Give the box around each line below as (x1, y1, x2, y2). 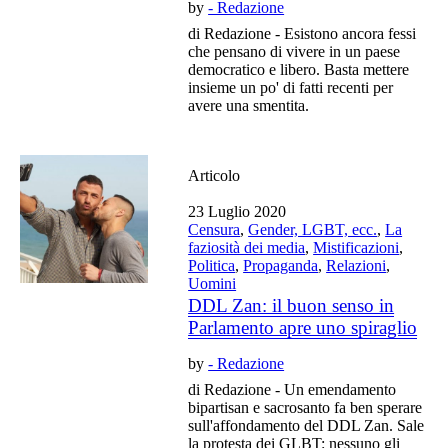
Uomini (188, 274, 237, 292)
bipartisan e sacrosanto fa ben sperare (188, 398, 423, 416)
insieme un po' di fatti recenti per (188, 78, 394, 96)
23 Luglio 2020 (188, 202, 287, 220)
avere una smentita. (188, 96, 310, 114)
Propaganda (243, 256, 319, 274)
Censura (188, 220, 241, 238)
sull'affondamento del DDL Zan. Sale (188, 416, 425, 434)
